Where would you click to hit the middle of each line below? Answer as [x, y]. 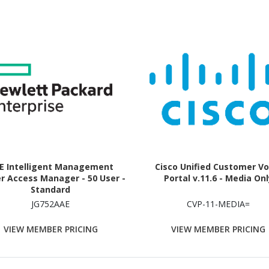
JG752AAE [51, 204]
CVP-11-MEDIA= [219, 204]
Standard [51, 189]
